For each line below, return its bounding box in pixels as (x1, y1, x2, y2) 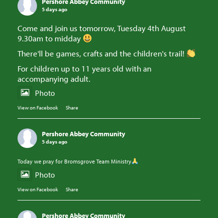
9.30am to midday (18, 33, 83, 43)
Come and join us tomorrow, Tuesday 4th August (18, 23, 186, 33)
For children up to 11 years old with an (18, 63, 151, 73)
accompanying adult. (18, 73, 91, 84)
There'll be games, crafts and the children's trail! (18, 48, 186, 58)
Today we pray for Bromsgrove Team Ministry (18, 158, 131, 165)
